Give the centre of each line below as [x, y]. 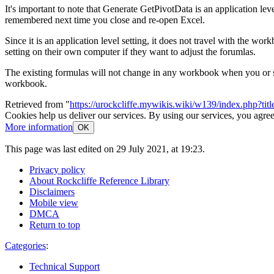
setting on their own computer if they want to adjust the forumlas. [130, 52]
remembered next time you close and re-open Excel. [105, 20]
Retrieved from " [37, 105]
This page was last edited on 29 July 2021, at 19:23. [105, 149]
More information [39, 127]
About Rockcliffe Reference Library [99, 181]
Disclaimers [52, 192]
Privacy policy [57, 170]
